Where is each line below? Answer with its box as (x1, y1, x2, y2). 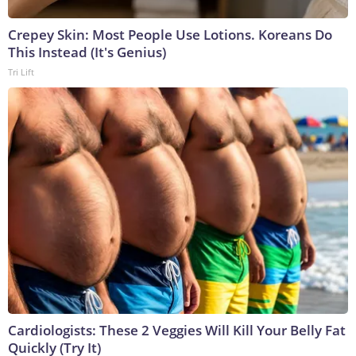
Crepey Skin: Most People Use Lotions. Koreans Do (8, 25, 332, 44)
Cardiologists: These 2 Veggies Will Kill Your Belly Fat (8, 321, 346, 340)
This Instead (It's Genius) (8, 43, 166, 62)
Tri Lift (8, 66, 34, 79)
